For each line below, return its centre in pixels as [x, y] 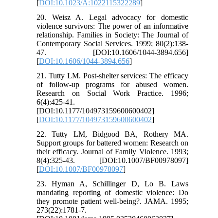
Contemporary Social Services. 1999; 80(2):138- [112, 43]
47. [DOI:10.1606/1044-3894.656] [112, 52]
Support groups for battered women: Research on [112, 143]
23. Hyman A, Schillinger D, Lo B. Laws [112, 183]
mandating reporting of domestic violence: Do [112, 192]
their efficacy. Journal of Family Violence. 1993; [112, 151]
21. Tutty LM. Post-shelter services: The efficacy [112, 75]
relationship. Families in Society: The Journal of [112, 35]
